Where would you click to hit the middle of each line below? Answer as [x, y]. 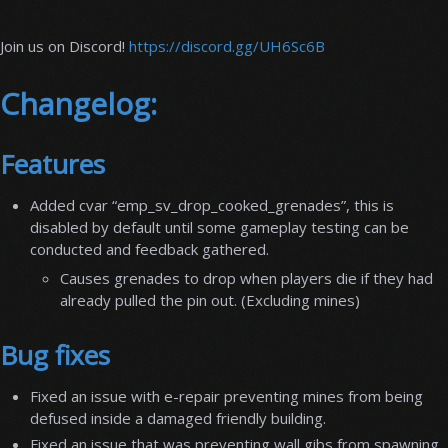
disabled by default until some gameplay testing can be [219, 226]
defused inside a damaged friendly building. [178, 418]
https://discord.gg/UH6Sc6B [227, 45]
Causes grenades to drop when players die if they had [246, 278]
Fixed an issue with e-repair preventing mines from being [226, 396]
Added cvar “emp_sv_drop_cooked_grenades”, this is [212, 204]
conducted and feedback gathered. [149, 248]
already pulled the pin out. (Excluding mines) [210, 300]
